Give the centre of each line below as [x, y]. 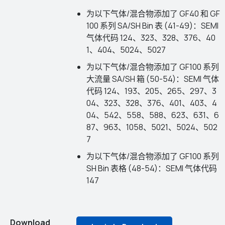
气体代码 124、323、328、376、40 [151, 38]
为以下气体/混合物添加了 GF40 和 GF [153, 14]
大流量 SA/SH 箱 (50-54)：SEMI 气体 [152, 79]
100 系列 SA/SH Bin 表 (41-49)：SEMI [152, 26]
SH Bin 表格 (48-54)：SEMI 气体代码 [151, 168]
